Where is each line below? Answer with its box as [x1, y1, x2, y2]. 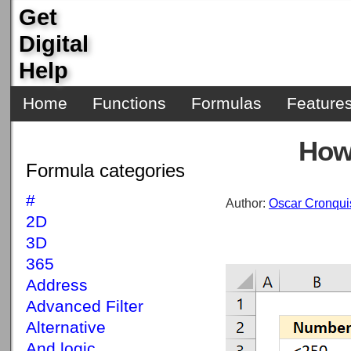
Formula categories [26, 160, 185, 181]
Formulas [191, 94, 262, 113]
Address [26, 276, 88, 295]
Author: [226, 197, 269, 210]
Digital [19, 31, 89, 56]
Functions [92, 94, 166, 113]
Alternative [26, 318, 106, 337]
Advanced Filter [26, 297, 143, 316]
